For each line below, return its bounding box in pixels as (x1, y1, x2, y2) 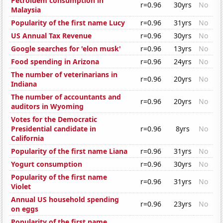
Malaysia (11, 5, 41, 15)
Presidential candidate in (11, 124, 97, 134)
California (11, 133, 44, 143)
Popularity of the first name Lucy (11, 18, 125, 28)
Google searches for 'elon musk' (11, 44, 121, 54)
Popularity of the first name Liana (11, 146, 128, 156)
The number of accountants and (11, 92, 121, 102)
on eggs (11, 204, 39, 214)
